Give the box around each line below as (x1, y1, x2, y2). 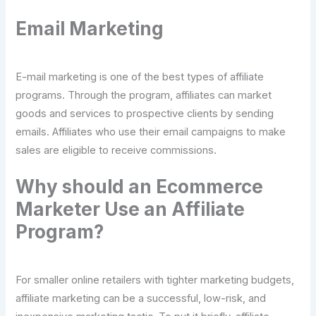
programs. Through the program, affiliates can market (16, 88, 272, 102)
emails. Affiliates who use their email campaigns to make (16, 125, 286, 138)
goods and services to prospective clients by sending (16, 107, 274, 120)
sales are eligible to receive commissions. (16, 143, 217, 157)
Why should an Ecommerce (16, 176, 264, 198)
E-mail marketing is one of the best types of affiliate (16, 70, 265, 83)
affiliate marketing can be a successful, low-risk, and (16, 292, 267, 305)
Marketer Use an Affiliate (16, 198, 245, 221)
